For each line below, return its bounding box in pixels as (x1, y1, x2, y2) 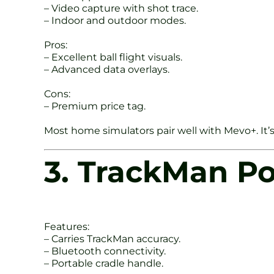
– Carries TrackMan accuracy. (44, 232, 180, 245)
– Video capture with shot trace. (44, 2, 198, 15)
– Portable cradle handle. (44, 257, 163, 269)
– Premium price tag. (44, 100, 146, 113)
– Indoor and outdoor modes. (44, 15, 186, 27)
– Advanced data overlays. (44, 64, 169, 76)
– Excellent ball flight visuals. (44, 51, 182, 64)
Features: (44, 220, 89, 232)
